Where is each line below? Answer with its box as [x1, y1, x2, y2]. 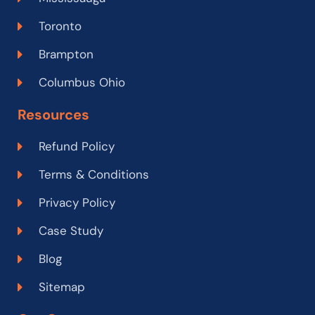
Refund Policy [39, 139, 115, 154]
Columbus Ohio [39, 75, 125, 90]
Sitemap [39, 279, 85, 295]
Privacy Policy [39, 195, 115, 210]
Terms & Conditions [39, 167, 149, 182]
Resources [18, 105, 89, 124]
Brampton [39, 46, 94, 62]
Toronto [39, 18, 82, 34]
